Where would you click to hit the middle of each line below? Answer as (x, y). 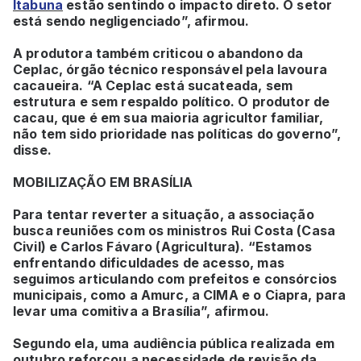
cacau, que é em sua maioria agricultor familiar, (168, 117)
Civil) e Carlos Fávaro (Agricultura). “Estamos (162, 246)
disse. (32, 149)
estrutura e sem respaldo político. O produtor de (172, 101)
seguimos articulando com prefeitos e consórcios (175, 278)
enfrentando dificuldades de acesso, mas (149, 262)
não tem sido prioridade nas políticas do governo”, (177, 133)
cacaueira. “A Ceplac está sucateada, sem (153, 85)
